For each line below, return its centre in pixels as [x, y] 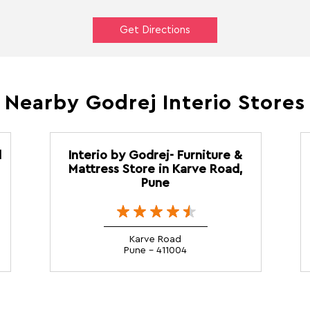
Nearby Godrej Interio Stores [155, 103]
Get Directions [155, 30]
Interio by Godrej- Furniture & [155, 155]
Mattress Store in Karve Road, [155, 168]
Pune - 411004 [155, 250]
